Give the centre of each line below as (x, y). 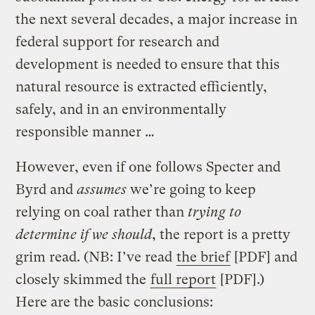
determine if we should (84, 234)
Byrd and (46, 189)
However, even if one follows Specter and (148, 167)
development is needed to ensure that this (148, 64)
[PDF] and (264, 257)
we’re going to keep (192, 189)
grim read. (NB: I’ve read (96, 257)
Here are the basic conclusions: (115, 302)
